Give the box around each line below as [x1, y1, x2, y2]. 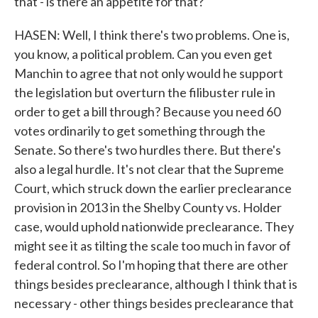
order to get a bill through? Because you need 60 [14, 104, 280, 119]
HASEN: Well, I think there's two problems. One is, [14, 27, 290, 43]
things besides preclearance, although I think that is [14, 276, 297, 292]
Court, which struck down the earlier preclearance [14, 180, 292, 196]
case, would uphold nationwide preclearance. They [14, 219, 294, 234]
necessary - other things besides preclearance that [14, 295, 294, 311]
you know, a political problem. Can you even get [14, 46, 273, 62]
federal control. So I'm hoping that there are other [14, 257, 288, 273]
